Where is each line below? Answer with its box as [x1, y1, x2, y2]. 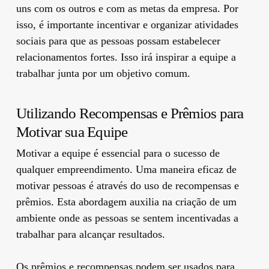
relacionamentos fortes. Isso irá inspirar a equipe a [16, 50, 236, 63]
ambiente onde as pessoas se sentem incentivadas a [16, 211, 238, 224]
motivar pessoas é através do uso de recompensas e [16, 179, 239, 192]
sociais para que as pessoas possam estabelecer [16, 34, 220, 47]
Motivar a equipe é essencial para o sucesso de [16, 147, 220, 159]
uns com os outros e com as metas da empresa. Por [16, 2, 238, 14]
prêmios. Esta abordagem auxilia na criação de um [16, 195, 237, 208]
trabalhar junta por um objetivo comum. [16, 67, 190, 79]
